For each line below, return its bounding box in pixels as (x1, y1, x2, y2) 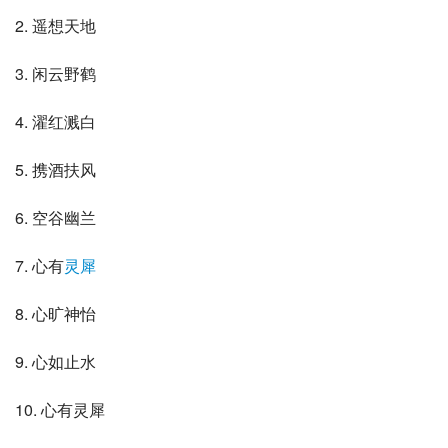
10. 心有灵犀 (15, 398, 105, 422)
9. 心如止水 (15, 350, 96, 374)
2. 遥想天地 (15, 14, 96, 38)
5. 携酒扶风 (15, 158, 96, 182)
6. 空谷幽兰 (15, 206, 96, 230)
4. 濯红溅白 (15, 110, 96, 134)
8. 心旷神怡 (15, 302, 96, 326)
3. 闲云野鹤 (15, 62, 96, 86)
